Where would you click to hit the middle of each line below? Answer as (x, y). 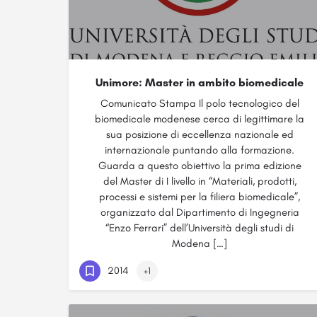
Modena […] (200, 243)
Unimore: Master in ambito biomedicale (200, 82)
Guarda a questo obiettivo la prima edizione (200, 166)
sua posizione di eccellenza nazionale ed (200, 134)
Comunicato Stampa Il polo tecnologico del (200, 103)
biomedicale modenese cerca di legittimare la (200, 119)
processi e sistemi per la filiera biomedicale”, (200, 197)
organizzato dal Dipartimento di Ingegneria (200, 212)
